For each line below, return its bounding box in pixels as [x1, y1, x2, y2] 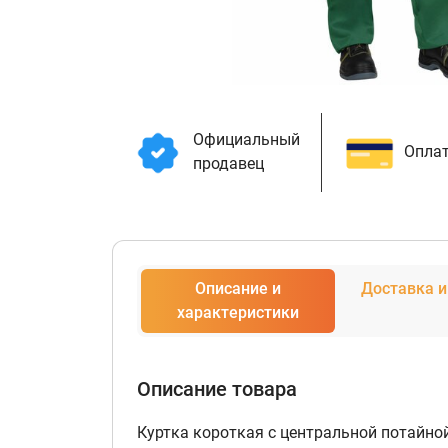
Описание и [195, 279, 282, 298]
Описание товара [137, 377, 297, 401]
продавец [192, 154, 264, 173]
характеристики [177, 303, 300, 322]
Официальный [192, 130, 300, 149]
